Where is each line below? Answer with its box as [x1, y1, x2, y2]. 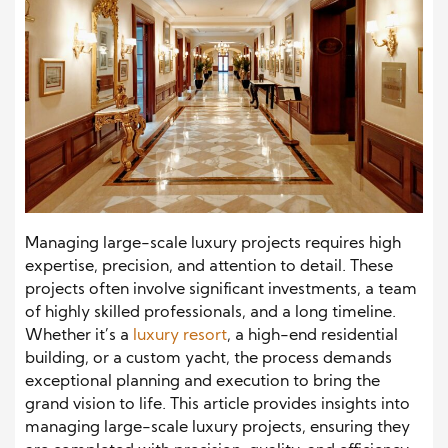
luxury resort [133, 327, 227, 344]
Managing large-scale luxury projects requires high [25, 235, 401, 252]
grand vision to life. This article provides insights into [25, 396, 410, 413]
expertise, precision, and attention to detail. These [25, 258, 393, 275]
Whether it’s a [25, 327, 133, 344]
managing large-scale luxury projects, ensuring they [25, 419, 410, 436]
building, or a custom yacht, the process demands [25, 350, 392, 367]
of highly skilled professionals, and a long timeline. [25, 304, 396, 321]
